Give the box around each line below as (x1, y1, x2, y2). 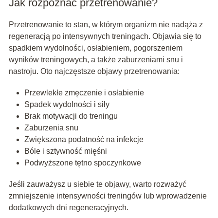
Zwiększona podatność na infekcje (24, 135, 144, 144)
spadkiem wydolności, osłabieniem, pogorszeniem (8, 44, 182, 53)
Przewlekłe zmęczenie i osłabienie (24, 89, 144, 97)
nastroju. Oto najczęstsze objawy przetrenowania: (8, 67, 180, 76)
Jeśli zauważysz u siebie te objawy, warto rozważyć (8, 180, 186, 189)
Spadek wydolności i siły (24, 100, 109, 109)
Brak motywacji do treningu (24, 112, 118, 121)
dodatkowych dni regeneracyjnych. (8, 203, 128, 212)
